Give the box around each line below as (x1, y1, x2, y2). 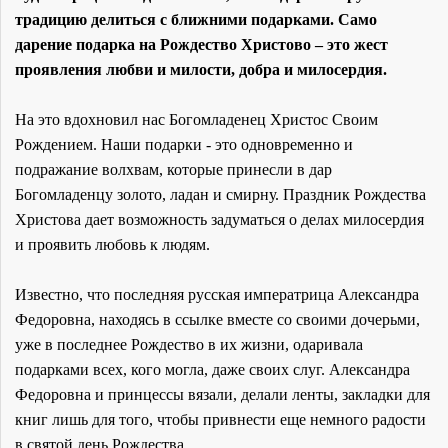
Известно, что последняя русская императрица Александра (15, 285, 419, 303)
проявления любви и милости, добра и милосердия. (15, 60, 387, 78)
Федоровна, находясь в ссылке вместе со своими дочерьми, (15, 310, 420, 328)
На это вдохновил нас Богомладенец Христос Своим (15, 110, 378, 128)
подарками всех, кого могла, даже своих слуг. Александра (15, 360, 410, 378)
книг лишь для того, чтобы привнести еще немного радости (15, 410, 426, 428)
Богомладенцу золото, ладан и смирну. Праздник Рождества (15, 185, 426, 203)
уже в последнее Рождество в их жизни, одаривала (15, 335, 363, 353)
